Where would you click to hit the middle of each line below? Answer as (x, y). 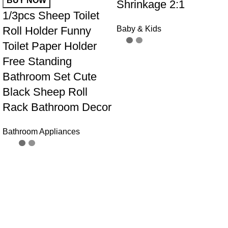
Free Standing (37, 62)
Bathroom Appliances (41, 132)
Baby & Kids (139, 29)
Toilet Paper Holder (50, 46)
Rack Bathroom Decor (57, 107)
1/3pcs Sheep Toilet (51, 16)
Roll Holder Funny (47, 31)
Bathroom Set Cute (50, 77)
